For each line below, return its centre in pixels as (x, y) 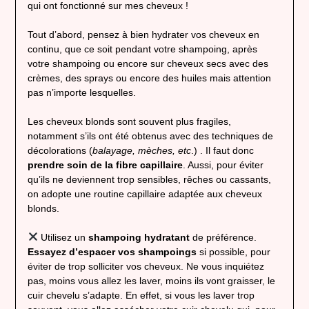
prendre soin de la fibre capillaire (105, 165)
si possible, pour (235, 252)
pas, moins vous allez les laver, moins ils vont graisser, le (151, 281)
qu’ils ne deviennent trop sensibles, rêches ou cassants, (149, 180)
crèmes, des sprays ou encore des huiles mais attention (149, 78)
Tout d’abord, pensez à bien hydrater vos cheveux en (143, 35)
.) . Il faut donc (222, 151)
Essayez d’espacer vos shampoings (113, 252)
